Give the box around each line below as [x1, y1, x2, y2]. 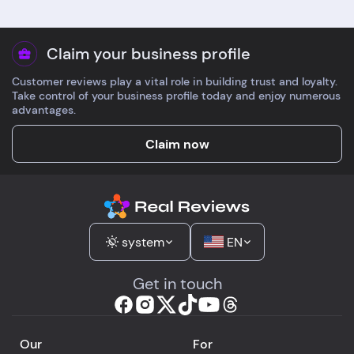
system [122, 233, 164, 250]
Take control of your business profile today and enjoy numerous [12, 88, 341, 103]
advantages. [12, 103, 76, 117]
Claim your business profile [47, 43, 250, 64]
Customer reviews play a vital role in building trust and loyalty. [12, 74, 337, 88]
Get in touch [132, 273, 222, 294]
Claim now [145, 135, 209, 153]
